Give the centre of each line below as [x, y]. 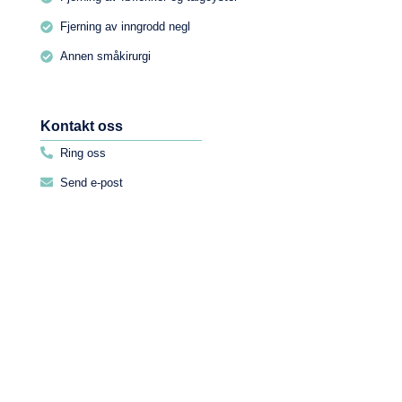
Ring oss [83, 153]
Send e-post [92, 182]
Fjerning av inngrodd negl [126, 27]
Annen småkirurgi [106, 57]
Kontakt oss [81, 126]
